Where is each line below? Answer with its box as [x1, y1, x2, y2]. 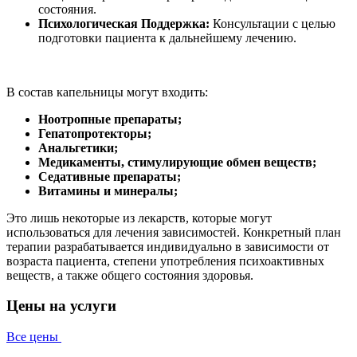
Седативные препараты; [38, 169, 181, 183]
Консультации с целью [210, 16, 335, 30]
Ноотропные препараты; [38, 112, 182, 126]
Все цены [6, 329, 61, 343]
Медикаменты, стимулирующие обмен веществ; [38, 155, 316, 169]
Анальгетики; [38, 140, 118, 155]
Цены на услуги [6, 297, 116, 315]
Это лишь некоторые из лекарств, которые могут [6, 210, 272, 225]
